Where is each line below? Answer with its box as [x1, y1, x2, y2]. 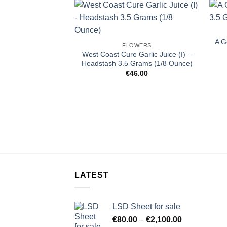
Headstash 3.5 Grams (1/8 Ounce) [81, 59, 193, 67]
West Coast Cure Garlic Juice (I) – [82, 50, 192, 58]
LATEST [74, 171, 109, 180]
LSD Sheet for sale [112, 202, 180, 211]
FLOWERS [122, 42, 152, 48]
